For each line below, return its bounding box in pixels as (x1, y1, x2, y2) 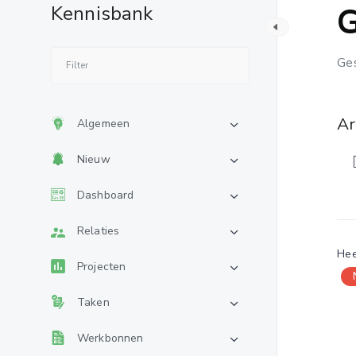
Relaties (77, 223, 120, 238)
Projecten (77, 259, 126, 274)
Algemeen (77, 116, 130, 131)
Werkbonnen (77, 331, 144, 346)
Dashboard (77, 188, 134, 203)
